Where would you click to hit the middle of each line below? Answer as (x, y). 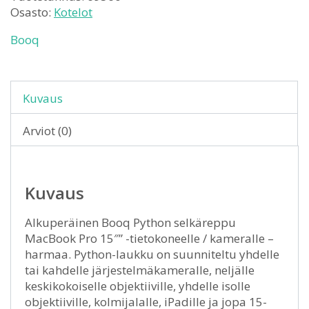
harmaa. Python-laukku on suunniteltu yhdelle (152, 254)
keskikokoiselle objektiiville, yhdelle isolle (138, 286)
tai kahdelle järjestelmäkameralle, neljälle (140, 270)
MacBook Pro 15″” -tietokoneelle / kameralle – (149, 238)
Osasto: (32, 12)
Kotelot (73, 12)
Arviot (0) (47, 131)
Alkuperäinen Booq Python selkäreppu (130, 222)
